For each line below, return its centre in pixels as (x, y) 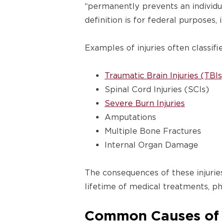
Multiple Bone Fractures (153, 131)
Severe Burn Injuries (145, 104)
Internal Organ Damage (151, 145)
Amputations (130, 117)
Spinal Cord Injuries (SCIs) (157, 90)
